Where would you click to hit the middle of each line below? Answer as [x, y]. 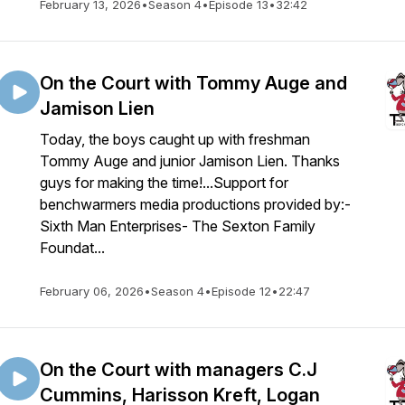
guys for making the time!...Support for [164, 183]
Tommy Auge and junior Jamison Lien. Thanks [190, 161]
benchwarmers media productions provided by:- [195, 204]
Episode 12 [241, 291]
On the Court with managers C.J [179, 370]
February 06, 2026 [92, 291]
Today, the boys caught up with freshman [175, 139]
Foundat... [72, 248]
